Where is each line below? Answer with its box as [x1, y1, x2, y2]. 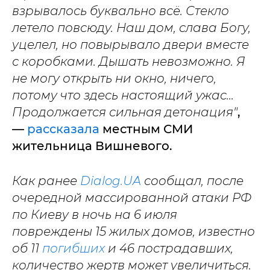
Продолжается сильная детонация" [12, 105, 237, 120]
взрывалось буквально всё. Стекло [12, 4, 229, 19]
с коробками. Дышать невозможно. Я [12, 54, 245, 69]
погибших [39, 241, 108, 256]
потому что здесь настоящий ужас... [12, 88, 234, 103]
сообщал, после [144, 174, 243, 189]
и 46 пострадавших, [108, 241, 233, 256]
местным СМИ [99, 122, 193, 137]
